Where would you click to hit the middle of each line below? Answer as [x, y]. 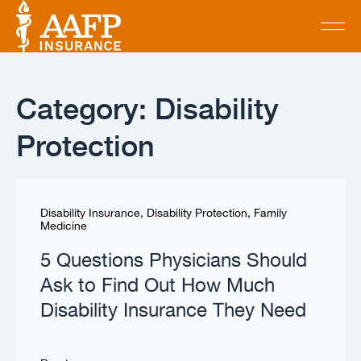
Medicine [64, 226]
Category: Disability [147, 106]
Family [270, 213]
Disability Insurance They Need [173, 311]
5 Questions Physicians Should [174, 261]
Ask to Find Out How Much [158, 286]
